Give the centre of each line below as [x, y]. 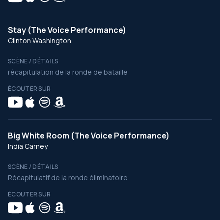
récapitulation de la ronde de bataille [68, 72]
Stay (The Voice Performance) [67, 30]
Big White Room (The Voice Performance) [89, 136]
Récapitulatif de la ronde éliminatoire [68, 178]
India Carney [28, 146]
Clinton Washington [40, 41]
